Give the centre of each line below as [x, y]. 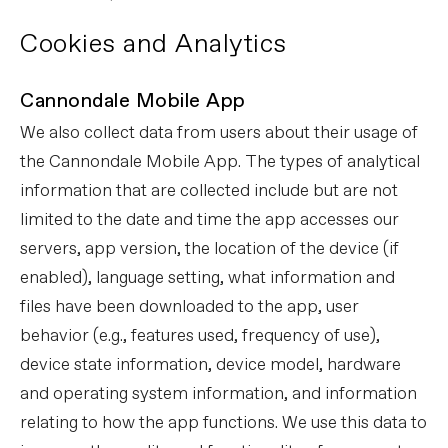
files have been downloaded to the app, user [189, 307]
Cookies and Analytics [153, 44]
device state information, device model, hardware [210, 365]
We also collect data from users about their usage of [219, 133]
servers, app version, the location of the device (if [209, 249]
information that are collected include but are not [209, 191]
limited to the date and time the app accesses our [209, 220]
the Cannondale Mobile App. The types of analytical [220, 162]
